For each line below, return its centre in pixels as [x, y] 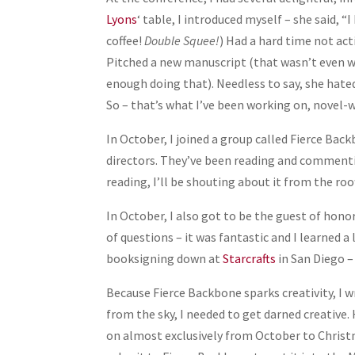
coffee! [126, 41]
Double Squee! [182, 41]
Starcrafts [250, 259]
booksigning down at [165, 259]
